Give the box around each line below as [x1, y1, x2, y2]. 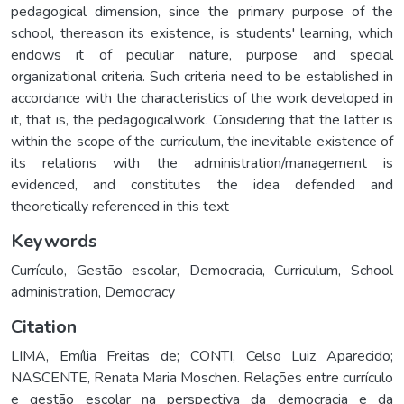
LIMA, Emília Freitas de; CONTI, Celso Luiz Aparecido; [11, 345, 393, 366]
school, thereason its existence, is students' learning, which [11, 23, 393, 43]
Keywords [11, 228, 97, 253]
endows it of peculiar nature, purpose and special [11, 44, 393, 65]
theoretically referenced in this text [11, 196, 229, 216]
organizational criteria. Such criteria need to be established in [11, 66, 393, 87]
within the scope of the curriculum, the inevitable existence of [11, 131, 393, 151]
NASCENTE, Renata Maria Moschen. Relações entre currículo [11, 367, 393, 388]
